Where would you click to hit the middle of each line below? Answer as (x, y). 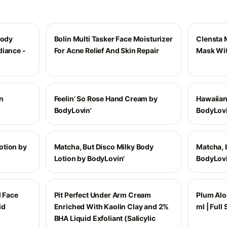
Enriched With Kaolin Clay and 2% (111, 206)
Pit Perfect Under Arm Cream (103, 195)
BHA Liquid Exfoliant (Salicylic (105, 218)
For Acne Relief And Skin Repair (106, 50)
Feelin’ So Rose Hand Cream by (106, 99)
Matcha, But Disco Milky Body (104, 147)
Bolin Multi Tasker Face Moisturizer (113, 39)
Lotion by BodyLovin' (89, 158)
